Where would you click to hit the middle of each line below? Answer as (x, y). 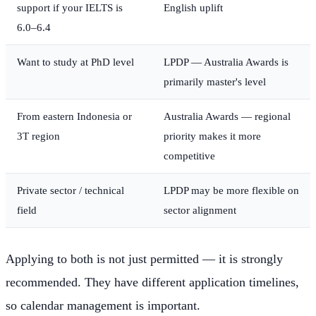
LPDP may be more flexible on (231, 190)
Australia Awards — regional (227, 116)
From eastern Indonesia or (74, 116)
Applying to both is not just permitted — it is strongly (144, 259)
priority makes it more (212, 135)
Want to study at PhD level (75, 61)
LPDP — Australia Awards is (226, 61)
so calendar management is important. (103, 305)
